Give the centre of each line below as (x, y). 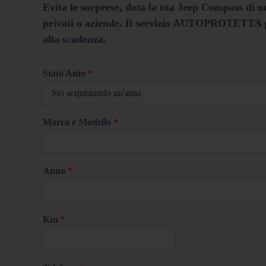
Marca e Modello (78, 122)
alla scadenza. (75, 39)
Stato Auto (65, 73)
